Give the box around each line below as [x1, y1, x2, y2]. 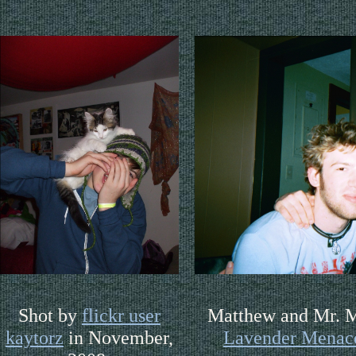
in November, [63, 326, 173, 348]
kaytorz [5, 326, 64, 348]
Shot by [17, 304, 82, 326]
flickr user [81, 304, 161, 326]
